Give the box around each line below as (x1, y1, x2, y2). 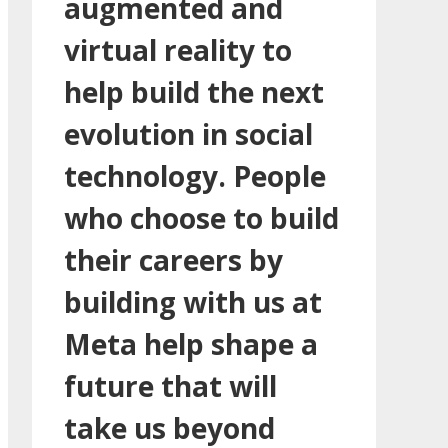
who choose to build (64, 198, 339, 237)
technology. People (64, 156, 326, 195)
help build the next (64, 72, 324, 111)
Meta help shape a (64, 324, 318, 363)
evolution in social (64, 114, 313, 153)
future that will (64, 366, 277, 405)
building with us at (64, 282, 322, 321)
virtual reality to (64, 30, 292, 69)
